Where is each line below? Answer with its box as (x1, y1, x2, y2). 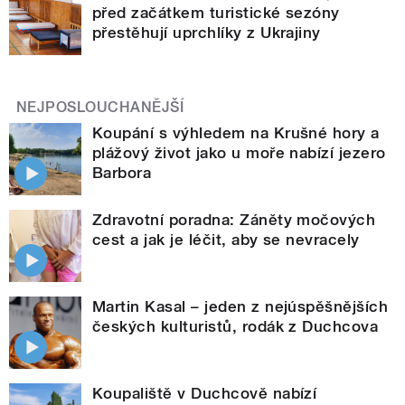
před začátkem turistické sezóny (92, 3, 340, 22)
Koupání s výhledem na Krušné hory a (92, 123, 380, 142)
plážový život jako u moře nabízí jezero (92, 143, 386, 162)
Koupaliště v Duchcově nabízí (92, 383, 317, 402)
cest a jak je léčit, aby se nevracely (92, 230, 360, 249)
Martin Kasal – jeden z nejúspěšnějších (92, 297, 389, 316)
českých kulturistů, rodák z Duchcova (92, 316, 379, 335)
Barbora (92, 163, 152, 182)
